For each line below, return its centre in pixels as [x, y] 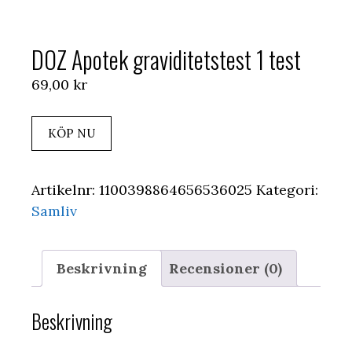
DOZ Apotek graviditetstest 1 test [166, 59]
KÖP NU [71, 133]
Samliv [54, 211]
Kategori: [287, 189]
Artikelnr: [65, 189]
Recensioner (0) [225, 268]
